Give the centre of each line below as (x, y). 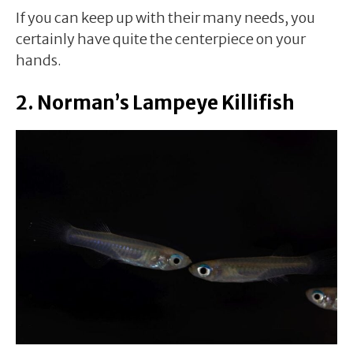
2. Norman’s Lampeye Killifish (155, 102)
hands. (39, 60)
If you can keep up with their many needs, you (165, 17)
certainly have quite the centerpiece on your (161, 39)
